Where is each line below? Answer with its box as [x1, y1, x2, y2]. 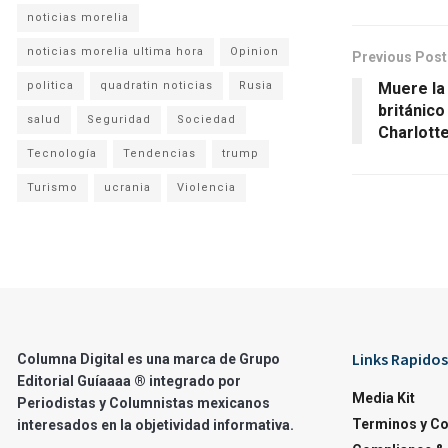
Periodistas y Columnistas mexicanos [17, 394, 270, 411]
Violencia [177, 180, 236, 194]
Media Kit [352, 389, 415, 406]
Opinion [230, 44, 279, 58]
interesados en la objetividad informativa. [17, 416, 294, 433]
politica [27, 78, 74, 92]
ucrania [104, 180, 151, 194]
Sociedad [177, 112, 236, 126]
